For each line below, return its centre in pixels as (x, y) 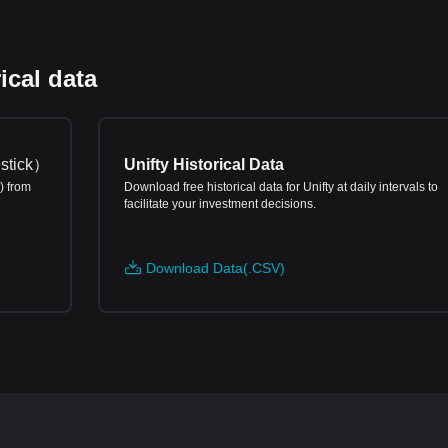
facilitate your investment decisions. (220, 204)
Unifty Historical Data (204, 164)
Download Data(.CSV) (215, 268)
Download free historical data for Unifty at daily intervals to (281, 187)
